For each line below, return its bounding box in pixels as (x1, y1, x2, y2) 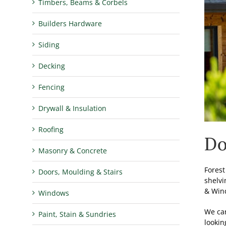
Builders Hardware (38, 18, 102, 28)
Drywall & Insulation (38, 103, 107, 113)
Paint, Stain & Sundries (38, 209, 117, 219)
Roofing (38, 124, 64, 134)
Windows (38, 188, 70, 198)
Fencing (38, 82, 65, 92)
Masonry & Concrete (38, 145, 107, 155)
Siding (38, 39, 60, 49)
